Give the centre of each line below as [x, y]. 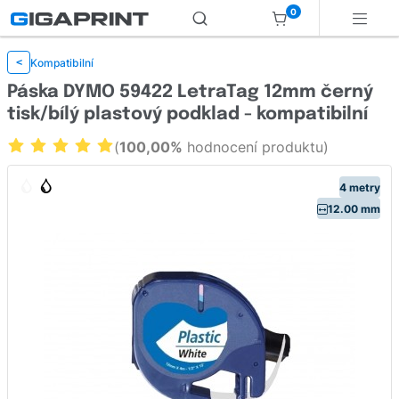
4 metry [360, 187]
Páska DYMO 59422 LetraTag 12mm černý [190, 92]
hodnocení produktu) [256, 147]
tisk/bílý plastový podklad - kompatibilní [187, 114]
